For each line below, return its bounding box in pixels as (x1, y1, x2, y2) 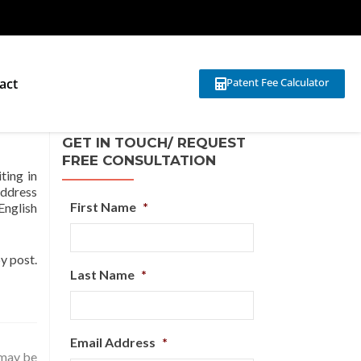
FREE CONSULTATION (62, 152, 216, 168)
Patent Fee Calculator (226, 74, 329, 89)
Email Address (70, 334, 156, 350)
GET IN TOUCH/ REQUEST (62, 135, 246, 151)
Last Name (70, 267, 135, 282)
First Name (70, 199, 136, 214)
